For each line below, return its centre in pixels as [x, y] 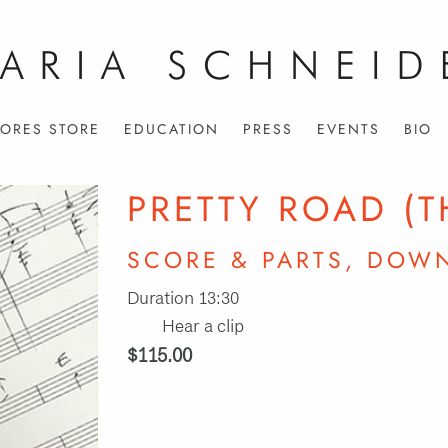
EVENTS [348, 129]
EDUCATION [171, 129]
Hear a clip [202, 327]
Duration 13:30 [182, 299]
